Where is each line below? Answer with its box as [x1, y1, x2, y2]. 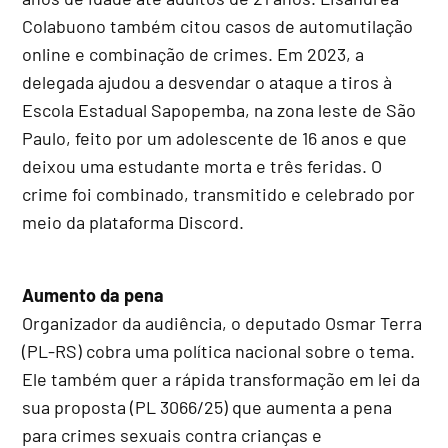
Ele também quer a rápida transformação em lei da [22, 367, 421, 390]
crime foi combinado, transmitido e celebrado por [22, 182, 416, 205]
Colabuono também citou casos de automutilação [22, 14, 414, 37]
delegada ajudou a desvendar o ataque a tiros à [22, 70, 393, 93]
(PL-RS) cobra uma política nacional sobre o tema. [22, 339, 416, 362]
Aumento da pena [22, 283, 165, 306]
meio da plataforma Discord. [22, 210, 245, 233]
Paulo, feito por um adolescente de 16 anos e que [22, 126, 408, 149]
